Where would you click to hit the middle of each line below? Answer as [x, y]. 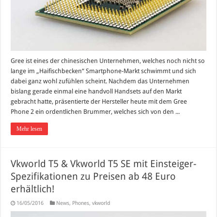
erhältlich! [33, 189]
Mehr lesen [30, 129]
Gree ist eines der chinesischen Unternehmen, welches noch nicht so [108, 61]
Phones [81, 203]
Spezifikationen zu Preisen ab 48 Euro [93, 176]
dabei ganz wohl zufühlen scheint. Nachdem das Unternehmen [100, 81]
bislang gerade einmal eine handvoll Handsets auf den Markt [96, 91]
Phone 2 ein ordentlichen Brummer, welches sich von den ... [95, 111]
